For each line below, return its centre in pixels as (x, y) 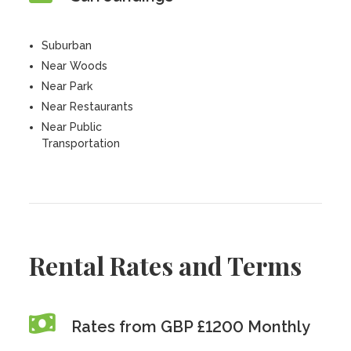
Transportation (81, 143)
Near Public (72, 127)
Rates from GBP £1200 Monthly (191, 327)
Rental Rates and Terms (166, 265)
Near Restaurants (88, 107)
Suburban (67, 45)
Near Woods (75, 66)
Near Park (67, 86)
